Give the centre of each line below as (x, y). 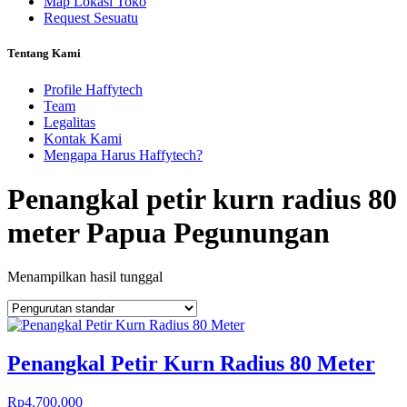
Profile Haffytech (93, 89)
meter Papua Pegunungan (169, 232)
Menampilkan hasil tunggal (85, 277)
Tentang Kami (44, 54)
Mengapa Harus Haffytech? (123, 154)
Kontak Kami (83, 138)
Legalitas (69, 122)
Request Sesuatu (91, 18)
